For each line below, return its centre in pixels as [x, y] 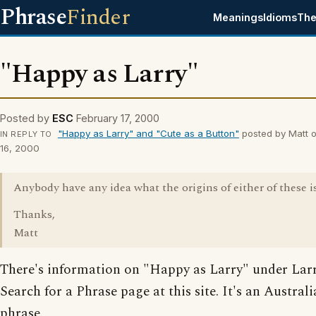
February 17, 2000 [118, 118]
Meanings [238, 17]
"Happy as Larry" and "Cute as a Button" [148, 133]
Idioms [280, 17]
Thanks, [34, 214]
